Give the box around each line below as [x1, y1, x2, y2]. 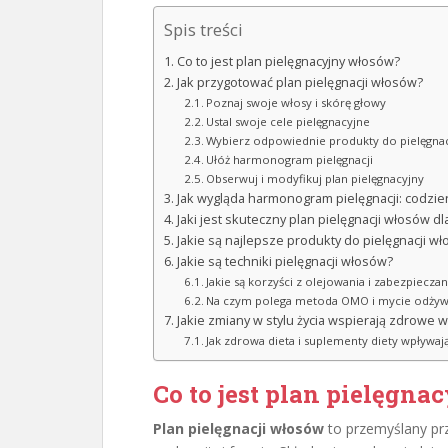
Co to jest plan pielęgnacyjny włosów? [176, 53, 400, 70]
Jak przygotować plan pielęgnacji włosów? [176, 74, 423, 91]
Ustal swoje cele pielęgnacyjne [206, 114, 371, 129]
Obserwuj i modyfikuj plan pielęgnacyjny [206, 171, 425, 186]
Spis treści [164, 18, 243, 42]
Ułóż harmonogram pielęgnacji [206, 152, 374, 167]
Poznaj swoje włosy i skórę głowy [206, 95, 387, 110]
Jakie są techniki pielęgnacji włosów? [176, 253, 393, 270]
